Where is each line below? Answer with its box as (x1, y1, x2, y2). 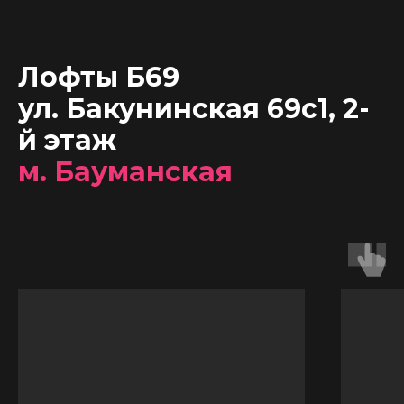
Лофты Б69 (18, 60, 179, 94)
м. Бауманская (18, 155, 233, 188)
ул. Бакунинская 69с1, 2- (18, 92, 370, 125)
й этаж (18, 124, 116, 157)
